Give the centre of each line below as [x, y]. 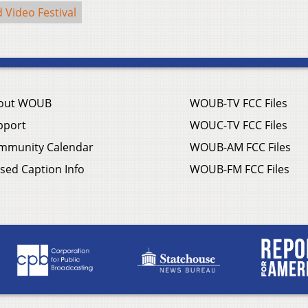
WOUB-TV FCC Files [239, 103]
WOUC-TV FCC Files [239, 125]
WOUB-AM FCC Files [240, 147]
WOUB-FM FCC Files [240, 169]
